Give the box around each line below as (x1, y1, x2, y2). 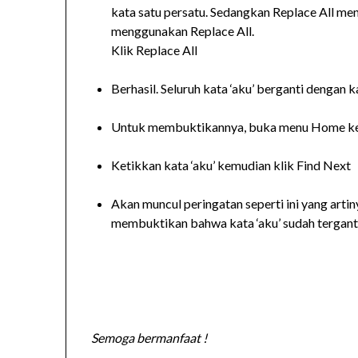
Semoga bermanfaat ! (91, 330, 208, 346)
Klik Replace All (111, 42, 198, 58)
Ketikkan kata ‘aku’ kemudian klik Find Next (111, 157, 352, 173)
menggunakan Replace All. (111, 23, 255, 39)
